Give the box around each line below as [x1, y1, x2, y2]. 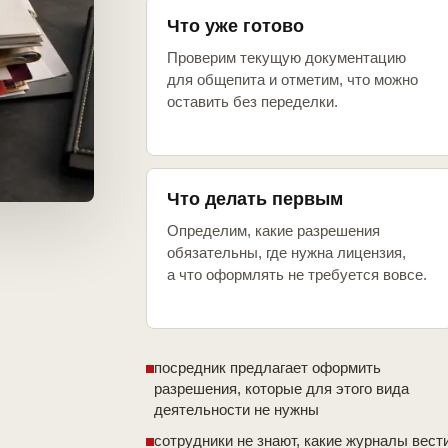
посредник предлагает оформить [154, 359, 381, 377]
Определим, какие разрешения [167, 222, 380, 240]
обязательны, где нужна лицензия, [167, 244, 406, 262]
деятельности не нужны [154, 401, 319, 419]
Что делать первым [167, 189, 343, 210]
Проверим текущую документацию [167, 49, 406, 67]
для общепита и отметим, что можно [167, 71, 418, 89]
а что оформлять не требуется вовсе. [167, 266, 427, 284]
